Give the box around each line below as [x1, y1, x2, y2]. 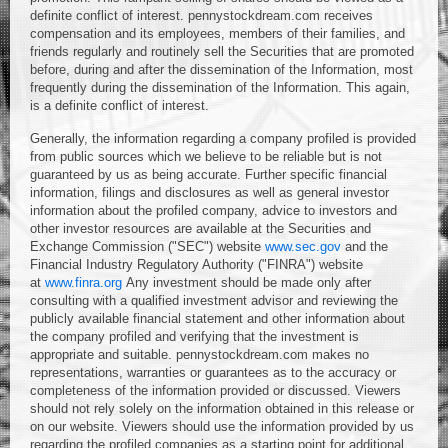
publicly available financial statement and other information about [30, 311, 405, 326]
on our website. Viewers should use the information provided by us [30, 419, 414, 434]
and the [341, 239, 388, 254]
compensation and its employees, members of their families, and [30, 26, 405, 41]
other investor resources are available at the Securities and [30, 221, 371, 236]
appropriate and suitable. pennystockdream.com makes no [30, 347, 369, 362]
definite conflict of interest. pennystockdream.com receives [30, 8, 373, 23]
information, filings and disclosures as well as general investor [30, 185, 389, 200]
